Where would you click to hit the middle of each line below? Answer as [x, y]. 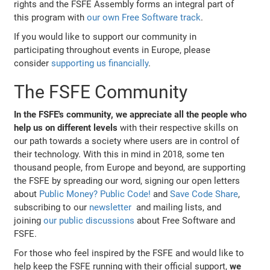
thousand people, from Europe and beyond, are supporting [130, 168]
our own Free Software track [144, 18]
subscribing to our [52, 208]
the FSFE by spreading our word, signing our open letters [127, 181]
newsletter [111, 208]
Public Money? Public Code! [95, 194]
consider [33, 64]
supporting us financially [100, 64]
